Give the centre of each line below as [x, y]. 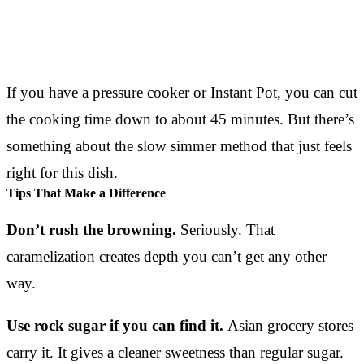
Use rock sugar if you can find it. [115, 325]
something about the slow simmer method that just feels [179, 145]
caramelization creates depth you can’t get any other [167, 256]
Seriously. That [225, 229]
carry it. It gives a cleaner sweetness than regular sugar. [175, 352]
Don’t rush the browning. [91, 229]
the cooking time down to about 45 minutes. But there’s [180, 119]
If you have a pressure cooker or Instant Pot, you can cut [182, 92]
